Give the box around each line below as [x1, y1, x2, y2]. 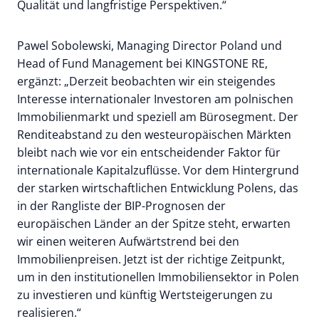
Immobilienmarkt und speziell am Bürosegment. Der [17, 108, 298, 125]
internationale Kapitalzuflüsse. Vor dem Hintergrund [17, 162, 299, 178]
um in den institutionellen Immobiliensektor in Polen [17, 268, 299, 285]
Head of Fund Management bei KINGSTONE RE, [17, 55, 268, 71]
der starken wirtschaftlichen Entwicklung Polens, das [17, 179, 298, 196]
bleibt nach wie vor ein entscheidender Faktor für [17, 144, 281, 160]
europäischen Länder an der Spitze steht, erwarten [17, 215, 291, 231]
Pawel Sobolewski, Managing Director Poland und [17, 37, 282, 53]
